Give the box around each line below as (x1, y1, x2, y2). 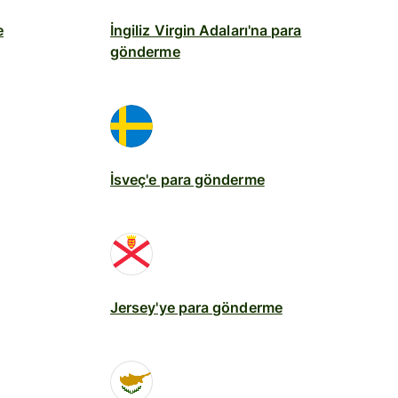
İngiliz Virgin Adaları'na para (110, 20, 302, 39)
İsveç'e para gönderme (110, 170, 265, 188)
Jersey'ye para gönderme (110, 298, 283, 316)
